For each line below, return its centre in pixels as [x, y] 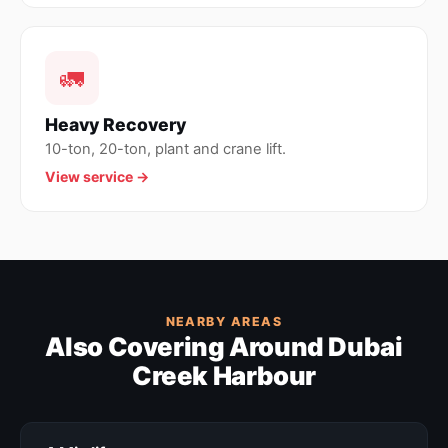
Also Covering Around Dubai [224, 346]
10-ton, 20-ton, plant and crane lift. [165, 149]
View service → [97, 176]
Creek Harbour [223, 375]
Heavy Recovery [115, 124]
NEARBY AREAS [224, 321]
